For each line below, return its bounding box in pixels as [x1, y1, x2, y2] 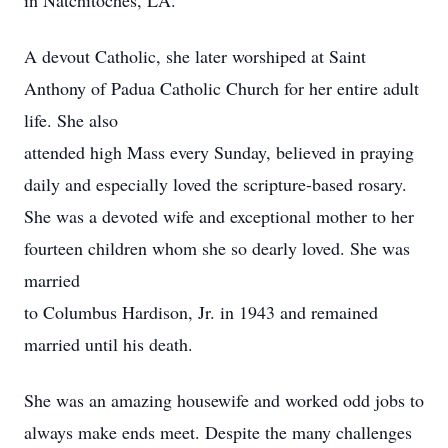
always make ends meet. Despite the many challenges [24, 420, 412, 444]
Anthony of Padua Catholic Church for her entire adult [24, 76, 419, 100]
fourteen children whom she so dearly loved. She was [24, 236, 410, 260]
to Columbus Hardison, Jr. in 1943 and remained [24, 300, 378, 324]
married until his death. [24, 332, 193, 356]
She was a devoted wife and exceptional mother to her [24, 204, 414, 228]
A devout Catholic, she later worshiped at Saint [24, 44, 366, 68]
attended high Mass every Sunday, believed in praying [24, 140, 414, 164]
